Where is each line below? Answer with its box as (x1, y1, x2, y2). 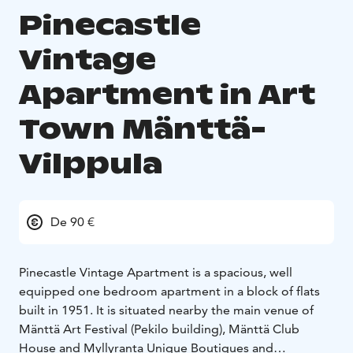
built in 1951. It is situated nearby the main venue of (19, 302, 314, 318)
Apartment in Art (19, 76, 315, 112)
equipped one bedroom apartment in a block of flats (19, 283, 320, 299)
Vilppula (19, 145, 162, 181)
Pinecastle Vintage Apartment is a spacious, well (19, 264, 292, 280)
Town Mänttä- (19, 110, 266, 147)
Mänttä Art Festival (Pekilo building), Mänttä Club (19, 321, 299, 336)
